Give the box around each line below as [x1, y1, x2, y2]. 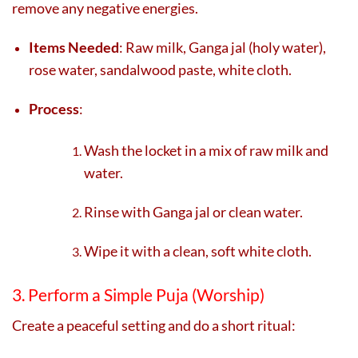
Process [29, 99, 79, 117]
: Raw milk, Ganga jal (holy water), [119, 38, 326, 56]
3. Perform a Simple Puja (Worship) [12, 284, 265, 305]
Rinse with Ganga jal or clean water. [84, 202, 304, 221]
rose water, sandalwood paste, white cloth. [29, 60, 292, 78]
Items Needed [29, 38, 119, 56]
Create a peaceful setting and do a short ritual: [12, 316, 296, 335]
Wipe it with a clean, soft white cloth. [84, 241, 312, 260]
